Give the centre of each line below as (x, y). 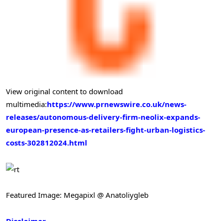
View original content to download (64, 91)
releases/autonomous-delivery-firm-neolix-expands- (103, 117)
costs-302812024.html (47, 142)
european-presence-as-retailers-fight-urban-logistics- (106, 129)
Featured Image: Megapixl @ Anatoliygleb (77, 195)
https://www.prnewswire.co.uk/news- (117, 104)
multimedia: (26, 104)
